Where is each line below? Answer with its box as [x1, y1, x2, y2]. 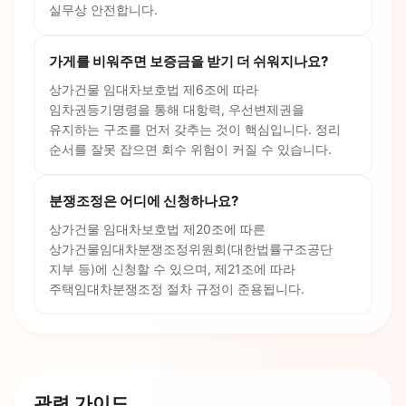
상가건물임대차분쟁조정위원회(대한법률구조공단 [49, 241, 333, 257]
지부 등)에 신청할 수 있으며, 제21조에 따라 [49, 261, 295, 277]
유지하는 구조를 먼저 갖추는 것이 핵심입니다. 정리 [49, 121, 341, 138]
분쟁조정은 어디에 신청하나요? [49, 192, 238, 210]
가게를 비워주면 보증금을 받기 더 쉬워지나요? [49, 53, 328, 71]
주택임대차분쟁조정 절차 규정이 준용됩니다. [49, 281, 304, 297]
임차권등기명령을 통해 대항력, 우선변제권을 [49, 101, 304, 118]
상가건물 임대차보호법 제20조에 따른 [49, 221, 266, 237]
